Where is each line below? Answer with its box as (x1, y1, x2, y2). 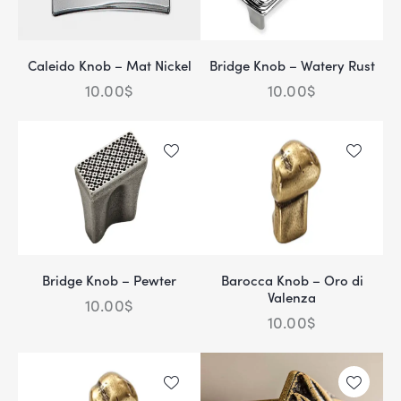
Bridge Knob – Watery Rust (209, 55, 375, 74)
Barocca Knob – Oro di (220, 269, 363, 289)
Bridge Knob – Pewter (42, 269, 176, 289)
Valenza (268, 286, 316, 306)
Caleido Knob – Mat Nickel (27, 55, 192, 74)
